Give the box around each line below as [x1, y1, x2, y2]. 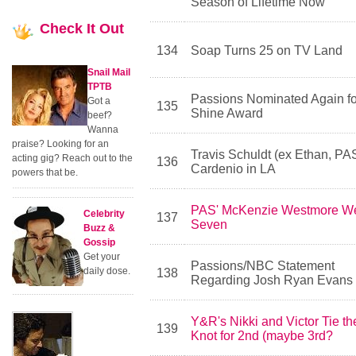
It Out [83, 21, 124, 37]
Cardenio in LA [191, 162, 277, 176]
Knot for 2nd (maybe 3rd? [191, 329, 334, 342]
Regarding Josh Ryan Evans [191, 273, 354, 287]
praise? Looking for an [12, 138, 109, 149]
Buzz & [83, 222, 115, 234]
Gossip [83, 237, 115, 248]
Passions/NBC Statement [191, 259, 335, 273]
